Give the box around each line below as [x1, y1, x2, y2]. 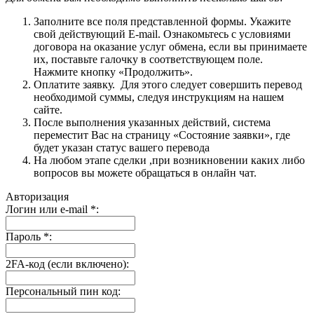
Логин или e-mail [6, 203, 90, 215]
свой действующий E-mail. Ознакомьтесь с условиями [34, 27, 291, 40]
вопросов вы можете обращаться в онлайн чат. [34, 166, 257, 179]
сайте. [34, 103, 62, 116]
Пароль [6, 230, 43, 243]
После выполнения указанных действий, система [34, 116, 271, 128]
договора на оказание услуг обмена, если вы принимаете [34, 40, 307, 53]
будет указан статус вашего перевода [34, 141, 210, 153]
